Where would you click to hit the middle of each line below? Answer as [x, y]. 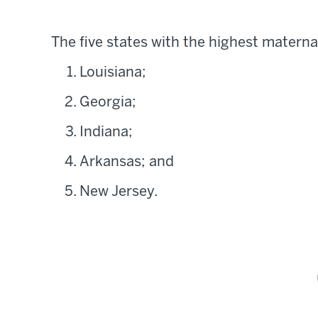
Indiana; [106, 133]
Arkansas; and [127, 163]
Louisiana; [113, 73]
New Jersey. [119, 192]
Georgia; [108, 103]
